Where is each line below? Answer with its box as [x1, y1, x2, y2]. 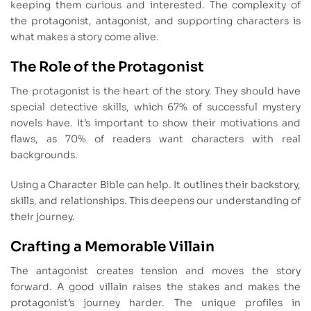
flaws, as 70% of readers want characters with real [10, 133, 301, 146]
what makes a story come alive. [10, 31, 159, 44]
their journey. [10, 210, 75, 223]
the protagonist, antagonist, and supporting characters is [10, 15, 301, 28]
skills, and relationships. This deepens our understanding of [10, 194, 301, 207]
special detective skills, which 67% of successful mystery [10, 101, 301, 114]
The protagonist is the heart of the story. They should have [10, 85, 301, 98]
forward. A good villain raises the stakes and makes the [10, 280, 301, 293]
